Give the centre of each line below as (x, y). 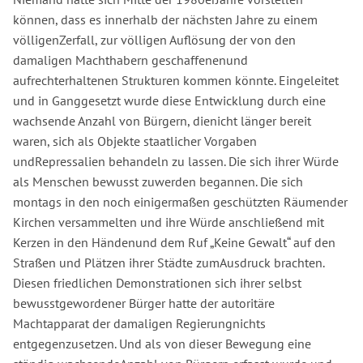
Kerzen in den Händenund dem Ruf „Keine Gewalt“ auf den (174, 242)
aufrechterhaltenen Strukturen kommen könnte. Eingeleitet (176, 80)
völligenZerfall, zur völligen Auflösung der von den (154, 39)
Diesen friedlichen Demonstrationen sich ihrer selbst (157, 282)
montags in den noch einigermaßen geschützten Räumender (180, 201)
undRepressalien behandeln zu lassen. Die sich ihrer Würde (176, 161)
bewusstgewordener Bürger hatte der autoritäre (144, 303)
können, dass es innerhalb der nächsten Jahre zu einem (165, 19)
